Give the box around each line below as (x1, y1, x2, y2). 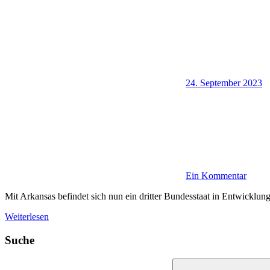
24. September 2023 (186, 78, 262, 89)
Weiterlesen (5, 212, 49, 222)
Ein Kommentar (186, 171, 246, 181)
